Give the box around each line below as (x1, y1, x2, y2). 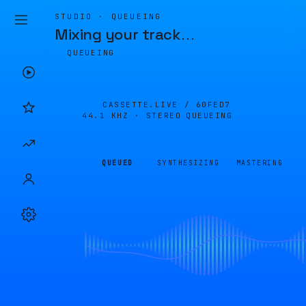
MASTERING (236, 158, 283, 167)
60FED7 (195, 100, 231, 109)
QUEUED (102, 158, 133, 167)
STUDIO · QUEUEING (55, 12, 162, 21)
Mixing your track (55, 25, 180, 44)
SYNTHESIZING (157, 158, 220, 167)
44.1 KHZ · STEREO (82, 111, 182, 120)
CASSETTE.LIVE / (102, 100, 196, 109)
